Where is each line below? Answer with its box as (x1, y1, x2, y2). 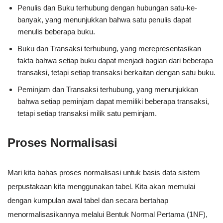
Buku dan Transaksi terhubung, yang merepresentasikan (17, 44, 201, 53)
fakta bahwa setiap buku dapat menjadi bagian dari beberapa (17, 56, 213, 65)
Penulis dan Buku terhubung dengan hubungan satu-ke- (17, 3, 197, 12)
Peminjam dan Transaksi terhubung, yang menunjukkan (17, 85, 198, 94)
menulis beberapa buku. (17, 27, 95, 36)
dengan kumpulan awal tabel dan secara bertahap (7, 196, 168, 205)
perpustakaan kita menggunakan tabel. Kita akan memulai (7, 182, 195, 191)
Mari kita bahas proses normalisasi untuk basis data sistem (7, 168, 200, 177)
